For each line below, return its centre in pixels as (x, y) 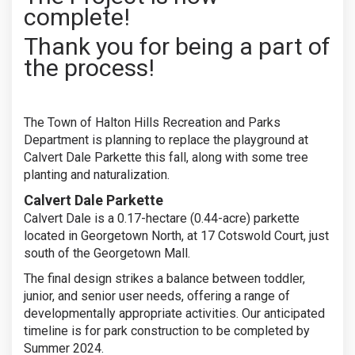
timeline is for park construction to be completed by (167, 330)
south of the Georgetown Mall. (107, 253)
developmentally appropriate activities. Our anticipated (174, 313)
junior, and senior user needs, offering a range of (157, 296)
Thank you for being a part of (177, 46)
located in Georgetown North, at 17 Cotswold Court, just (176, 235)
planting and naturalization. (97, 174)
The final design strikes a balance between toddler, (164, 278)
